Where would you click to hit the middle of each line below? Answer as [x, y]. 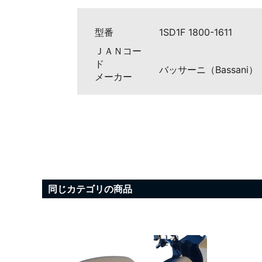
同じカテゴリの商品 [90, 189]
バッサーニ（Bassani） [208, 69]
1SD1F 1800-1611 [196, 32]
